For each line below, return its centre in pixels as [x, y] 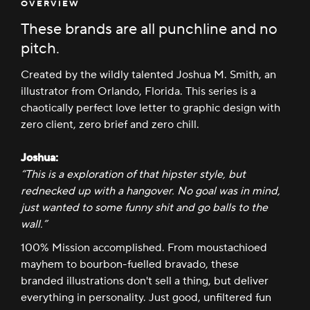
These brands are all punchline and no [149, 29]
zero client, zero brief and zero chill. [110, 125]
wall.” [34, 224]
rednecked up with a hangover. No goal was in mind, [151, 191]
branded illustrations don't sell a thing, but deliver [145, 281]
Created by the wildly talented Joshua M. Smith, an [148, 75]
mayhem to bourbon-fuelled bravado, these [130, 264]
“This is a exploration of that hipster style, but [133, 174]
